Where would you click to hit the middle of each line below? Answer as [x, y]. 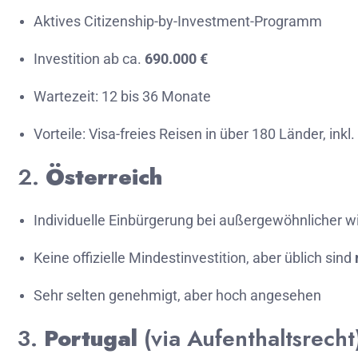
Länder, [304, 134]
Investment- [216, 21]
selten [88, 295]
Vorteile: [61, 134]
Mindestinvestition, [191, 258]
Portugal [91, 338]
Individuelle [71, 220]
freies [139, 134]
